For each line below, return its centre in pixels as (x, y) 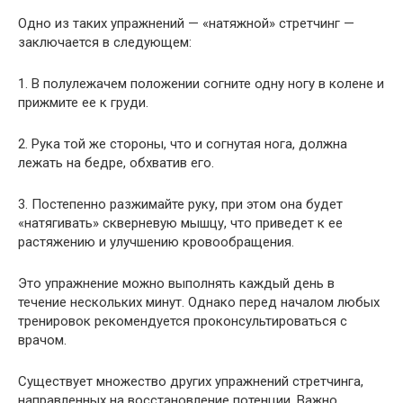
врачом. (42, 340)
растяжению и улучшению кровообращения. (156, 242)
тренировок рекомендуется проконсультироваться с (183, 322)
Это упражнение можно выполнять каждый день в (176, 284)
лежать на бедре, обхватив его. (116, 163)
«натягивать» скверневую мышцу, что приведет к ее (180, 224)
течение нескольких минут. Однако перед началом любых (199, 303)
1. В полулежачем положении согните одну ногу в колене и (201, 84)
